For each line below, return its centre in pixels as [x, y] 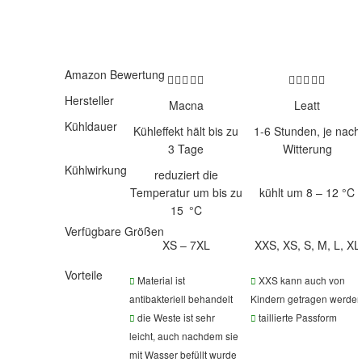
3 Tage [186, 148]
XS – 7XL [186, 244]
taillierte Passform [297, 317]
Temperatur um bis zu [186, 192]
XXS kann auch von [301, 280]
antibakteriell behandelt [181, 298]
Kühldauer [91, 126]
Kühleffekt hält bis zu [186, 130]
